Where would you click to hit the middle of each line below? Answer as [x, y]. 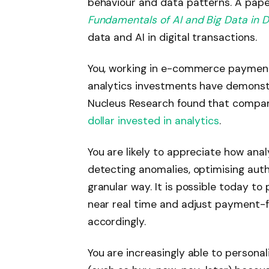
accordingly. [116, 221]
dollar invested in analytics [153, 121]
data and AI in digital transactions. [172, 38]
